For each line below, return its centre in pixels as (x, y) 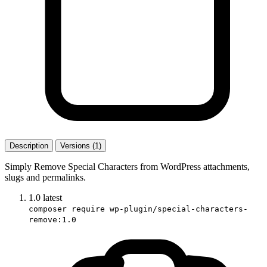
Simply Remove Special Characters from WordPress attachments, (127, 166)
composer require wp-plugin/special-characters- (138, 209)
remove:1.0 (52, 219)
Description (29, 145)
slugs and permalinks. (45, 177)
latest (52, 197)
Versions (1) (81, 145)
